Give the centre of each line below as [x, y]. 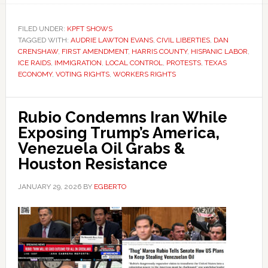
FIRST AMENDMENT [95, 51]
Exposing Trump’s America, [118, 133]
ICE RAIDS [34, 63]
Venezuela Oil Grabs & [101, 148]
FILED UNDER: [42, 29]
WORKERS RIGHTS [144, 74]
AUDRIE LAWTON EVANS [112, 40]
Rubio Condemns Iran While [122, 117]
